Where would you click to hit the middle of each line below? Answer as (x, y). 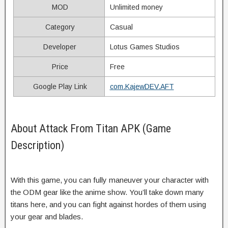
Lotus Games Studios (145, 47)
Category (59, 27)
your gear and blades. (47, 216)
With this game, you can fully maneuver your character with (110, 180)
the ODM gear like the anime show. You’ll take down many (107, 192)
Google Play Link (59, 86)
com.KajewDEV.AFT (142, 86)
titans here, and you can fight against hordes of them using (108, 204)
